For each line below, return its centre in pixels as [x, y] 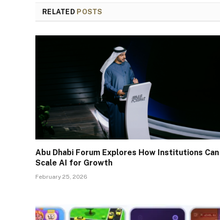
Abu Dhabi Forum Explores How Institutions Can [127, 152]
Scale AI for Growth [74, 163]
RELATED [60, 12]
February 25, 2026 [61, 177]
